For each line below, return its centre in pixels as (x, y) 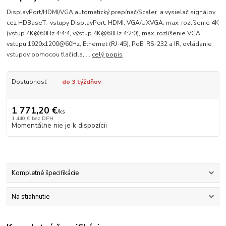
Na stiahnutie (30, 197)
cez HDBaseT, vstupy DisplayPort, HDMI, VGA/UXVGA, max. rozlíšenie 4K (113, 23)
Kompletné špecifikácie (45, 173)
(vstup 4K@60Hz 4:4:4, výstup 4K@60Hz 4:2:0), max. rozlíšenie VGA (104, 34)
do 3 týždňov (81, 82)
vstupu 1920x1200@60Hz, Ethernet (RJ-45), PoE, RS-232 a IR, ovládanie (109, 44)
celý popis (107, 55)
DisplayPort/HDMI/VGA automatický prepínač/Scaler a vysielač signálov (111, 12)
